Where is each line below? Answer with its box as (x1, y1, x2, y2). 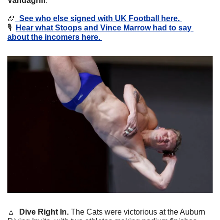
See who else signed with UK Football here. (15, 14, 182, 23)
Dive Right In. (15, 207, 71, 216)
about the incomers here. (7, 33, 102, 42)
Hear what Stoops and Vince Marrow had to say (16, 24, 192, 32)
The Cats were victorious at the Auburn (71, 207, 205, 216)
